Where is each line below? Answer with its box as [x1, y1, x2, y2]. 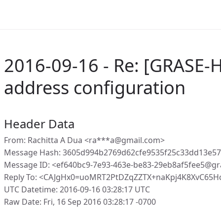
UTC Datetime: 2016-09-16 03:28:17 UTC [4, 184, 150, 195]
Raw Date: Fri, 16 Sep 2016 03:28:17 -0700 [4, 196, 156, 207]
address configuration [4, 75, 185, 100]
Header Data [4, 115, 74, 132]
